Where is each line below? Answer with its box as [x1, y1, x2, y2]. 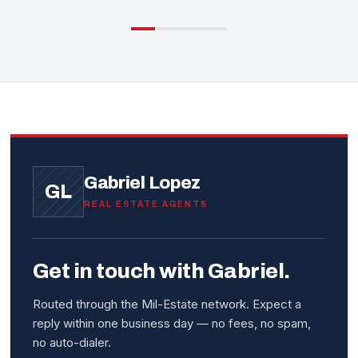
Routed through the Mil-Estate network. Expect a [33, 296, 301, 312]
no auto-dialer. [33, 335, 111, 351]
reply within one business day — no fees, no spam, [33, 316, 311, 332]
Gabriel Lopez [84, 173, 201, 193]
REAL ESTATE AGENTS [84, 200, 208, 209]
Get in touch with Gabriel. [33, 260, 290, 283]
